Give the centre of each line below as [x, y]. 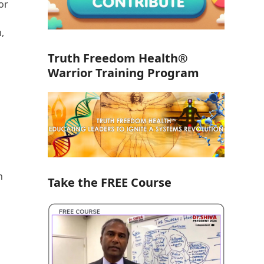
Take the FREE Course [109, 183]
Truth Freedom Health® [118, 58]
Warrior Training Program [123, 73]
